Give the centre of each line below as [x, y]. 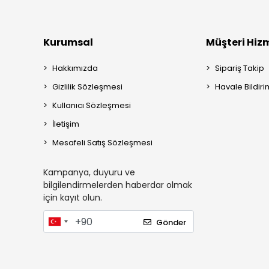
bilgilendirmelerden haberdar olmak [118, 185]
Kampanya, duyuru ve [89, 172]
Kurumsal [68, 42]
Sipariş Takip [240, 68]
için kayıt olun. [73, 198]
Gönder [171, 222]
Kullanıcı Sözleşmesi [92, 105]
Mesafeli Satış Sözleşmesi [102, 143]
